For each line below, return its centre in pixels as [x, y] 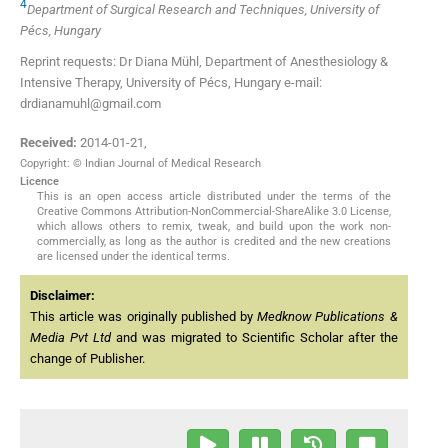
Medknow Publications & [327, 317]
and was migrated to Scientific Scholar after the [254, 338]
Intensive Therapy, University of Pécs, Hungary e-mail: [171, 82]
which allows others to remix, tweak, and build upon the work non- [214, 227]
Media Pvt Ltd [70, 338]
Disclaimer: [62, 296]
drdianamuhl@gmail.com [90, 103]
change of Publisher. [87, 359]
